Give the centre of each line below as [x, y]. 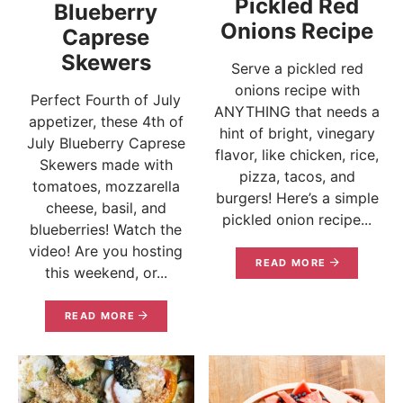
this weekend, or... [106, 273]
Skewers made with [106, 165]
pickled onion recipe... [297, 220]
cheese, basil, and [106, 208]
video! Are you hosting [106, 251]
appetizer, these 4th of [106, 122]
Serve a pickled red [297, 69]
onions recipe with [297, 90]
